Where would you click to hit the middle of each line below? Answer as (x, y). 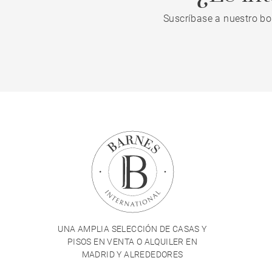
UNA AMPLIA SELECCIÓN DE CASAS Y (132, 229)
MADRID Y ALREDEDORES (132, 255)
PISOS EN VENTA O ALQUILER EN (132, 242)
